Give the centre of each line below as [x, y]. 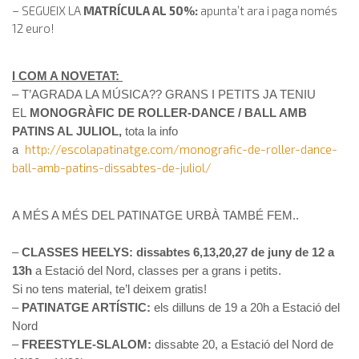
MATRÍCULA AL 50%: [142, 10]
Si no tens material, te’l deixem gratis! [109, 288]
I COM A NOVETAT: [67, 75]
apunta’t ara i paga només [269, 10]
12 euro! [33, 28]
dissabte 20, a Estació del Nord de [242, 344]
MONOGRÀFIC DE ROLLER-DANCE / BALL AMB [168, 112]
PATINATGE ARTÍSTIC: [88, 307]
